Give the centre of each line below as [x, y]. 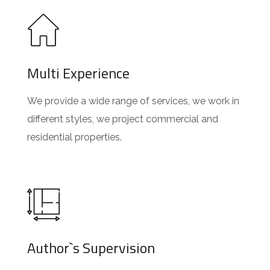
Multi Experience [78, 73]
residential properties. [74, 137]
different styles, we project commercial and [123, 119]
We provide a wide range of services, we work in [133, 101]
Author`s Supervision [91, 248]
